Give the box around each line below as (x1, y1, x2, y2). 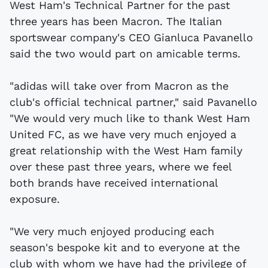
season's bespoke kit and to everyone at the (10, 241, 240, 254)
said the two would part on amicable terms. (10, 47, 240, 60)
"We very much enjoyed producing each (10, 225, 214, 238)
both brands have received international (10, 176, 218, 190)
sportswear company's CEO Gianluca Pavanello (10, 31, 253, 44)
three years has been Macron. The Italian (10, 15, 222, 28)
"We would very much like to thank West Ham (10, 112, 250, 125)
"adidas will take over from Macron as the (10, 80, 229, 93)
